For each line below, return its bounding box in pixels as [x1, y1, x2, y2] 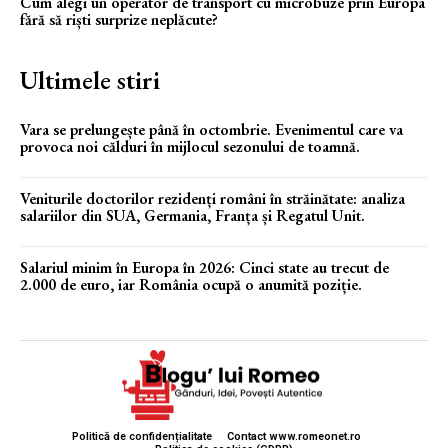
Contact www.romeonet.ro [227, 430, 361, 444]
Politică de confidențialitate [72, 430, 212, 444]
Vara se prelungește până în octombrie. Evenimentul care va [20, 118, 403, 140]
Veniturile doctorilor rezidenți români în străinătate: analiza [20, 187, 405, 209]
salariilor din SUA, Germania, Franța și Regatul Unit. [20, 204, 365, 226]
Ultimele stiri [20, 62, 160, 97]
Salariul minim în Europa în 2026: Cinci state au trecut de [20, 256, 389, 278]
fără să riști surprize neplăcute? [20, 8, 218, 30]
